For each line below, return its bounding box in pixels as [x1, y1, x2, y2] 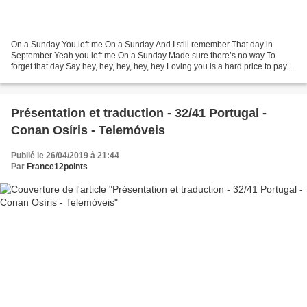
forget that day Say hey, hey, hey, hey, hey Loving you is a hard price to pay [11, 62, 287, 72]
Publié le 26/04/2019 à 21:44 [11, 151, 119, 161]
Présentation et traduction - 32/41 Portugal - [11, 106, 267, 121]
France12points [27, 162, 88, 172]
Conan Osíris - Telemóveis [11, 123, 165, 138]
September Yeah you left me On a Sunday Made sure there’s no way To [11, 51, 275, 61]
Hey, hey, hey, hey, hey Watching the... [11, 73, 151, 83]
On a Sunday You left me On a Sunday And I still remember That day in [11, 40, 273, 50]
